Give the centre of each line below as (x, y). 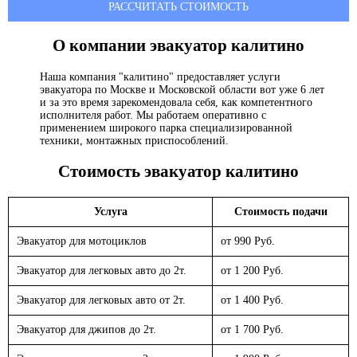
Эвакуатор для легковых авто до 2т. (102, 270)
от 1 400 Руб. (252, 300)
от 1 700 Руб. (252, 329)
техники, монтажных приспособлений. (134, 140)
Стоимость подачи (280, 211)
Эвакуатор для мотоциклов (82, 241)
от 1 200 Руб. (252, 270)
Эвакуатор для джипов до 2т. (86, 329)
